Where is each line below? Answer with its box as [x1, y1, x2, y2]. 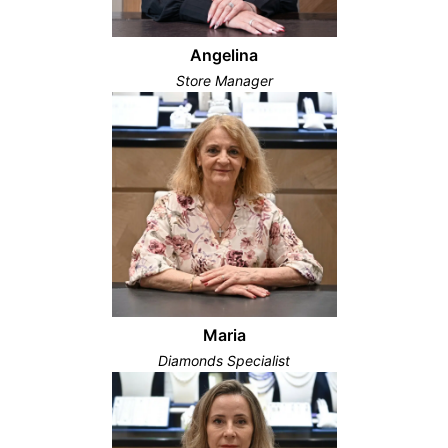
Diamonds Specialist [158, 351, 290, 369]
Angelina [190, 44, 258, 65]
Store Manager [175, 71, 273, 89]
